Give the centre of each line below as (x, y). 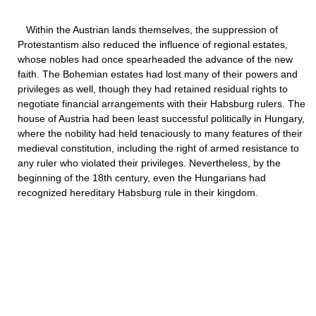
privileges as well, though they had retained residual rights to (153, 89)
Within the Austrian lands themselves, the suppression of (148, 30)
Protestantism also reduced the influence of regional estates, (153, 44)
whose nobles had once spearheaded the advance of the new (155, 59)
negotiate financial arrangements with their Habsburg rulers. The (162, 104)
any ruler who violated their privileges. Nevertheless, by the (149, 163)
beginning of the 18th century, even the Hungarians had (142, 178)
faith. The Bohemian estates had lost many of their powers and (158, 74)
